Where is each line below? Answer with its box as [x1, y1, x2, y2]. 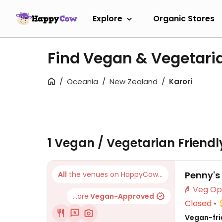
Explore [93, 12, 122, 24]
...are [73, 191, 89, 201]
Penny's [185, 169, 220, 181]
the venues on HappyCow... [67, 169, 163, 179]
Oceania [67, 76, 98, 87]
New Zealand [110, 76, 158, 87]
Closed [185, 198, 212, 209]
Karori [169, 76, 192, 87]
